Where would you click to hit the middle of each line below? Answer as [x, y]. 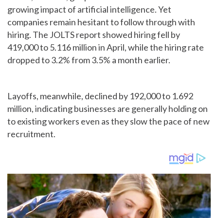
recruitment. [31, 134]
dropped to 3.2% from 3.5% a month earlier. [89, 60]
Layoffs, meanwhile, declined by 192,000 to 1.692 [100, 96]
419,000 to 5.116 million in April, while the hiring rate [106, 47]
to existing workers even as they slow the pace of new [109, 121]
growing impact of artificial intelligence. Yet [89, 9]
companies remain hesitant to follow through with [101, 22]
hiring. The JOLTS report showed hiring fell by [94, 35]
